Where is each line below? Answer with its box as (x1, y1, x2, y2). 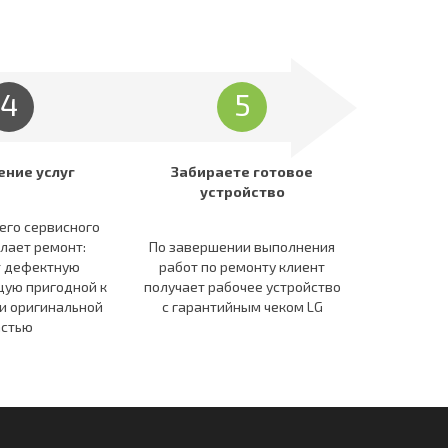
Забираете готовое (171, 162, 313, 180)
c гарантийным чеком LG (161, 297, 323, 315)
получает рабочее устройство (143, 277, 341, 295)
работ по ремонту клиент (159, 257, 325, 275)
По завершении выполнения (149, 237, 335, 255)
